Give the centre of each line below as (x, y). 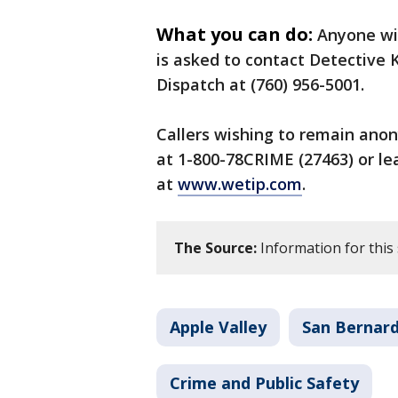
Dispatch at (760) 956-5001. (263, 85)
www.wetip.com (240, 184)
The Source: (215, 248)
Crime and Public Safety (264, 383)
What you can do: (235, 35)
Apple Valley (218, 327)
